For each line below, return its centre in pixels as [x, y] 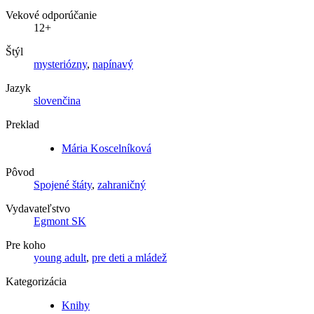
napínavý [113, 64]
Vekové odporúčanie [51, 15]
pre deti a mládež [129, 258]
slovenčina [57, 101]
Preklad [22, 125]
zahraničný [122, 185]
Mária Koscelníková [107, 149]
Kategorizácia [36, 282]
